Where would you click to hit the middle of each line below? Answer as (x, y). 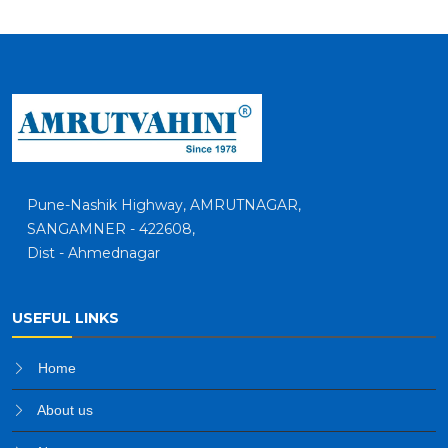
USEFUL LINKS (65, 318)
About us (65, 410)
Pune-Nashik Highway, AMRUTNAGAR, (164, 205)
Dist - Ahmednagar (93, 253)
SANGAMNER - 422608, (111, 229)
